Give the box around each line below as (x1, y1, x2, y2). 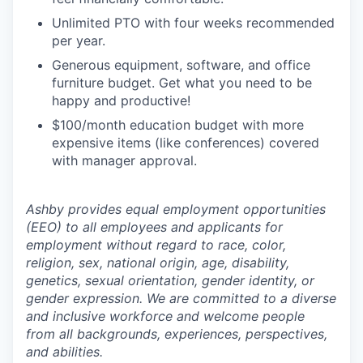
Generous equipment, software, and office (52, 56, 310, 73)
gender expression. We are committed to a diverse (26, 289, 336, 306)
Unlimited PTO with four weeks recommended (52, 14, 335, 31)
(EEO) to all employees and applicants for (26, 218, 283, 235)
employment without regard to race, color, (26, 236, 286, 253)
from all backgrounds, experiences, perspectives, (26, 325, 327, 342)
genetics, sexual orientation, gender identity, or (26, 271, 314, 288)
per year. (52, 32, 105, 49)
